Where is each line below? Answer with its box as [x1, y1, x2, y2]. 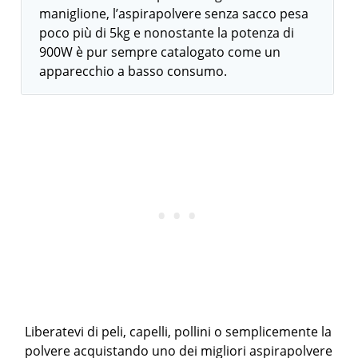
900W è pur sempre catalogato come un [39, 43, 281, 62]
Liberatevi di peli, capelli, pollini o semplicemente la [25, 323, 332, 341]
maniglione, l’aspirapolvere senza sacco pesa [39, 5, 309, 23]
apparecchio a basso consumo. [39, 62, 228, 81]
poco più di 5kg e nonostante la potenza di [39, 24, 295, 42]
